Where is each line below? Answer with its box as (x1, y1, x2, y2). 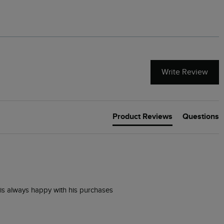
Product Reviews (112, 111, 172, 121)
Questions (182, 111, 219, 121)
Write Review (161, 67, 208, 77)
